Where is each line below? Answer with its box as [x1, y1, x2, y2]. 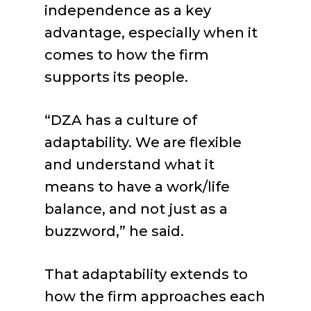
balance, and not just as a [44, 201, 228, 217]
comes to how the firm [44, 47, 209, 63]
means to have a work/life [44, 178, 230, 195]
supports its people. [44, 69, 188, 85]
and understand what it [44, 156, 215, 173]
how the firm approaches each [44, 288, 265, 305]
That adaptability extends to [44, 266, 248, 283]
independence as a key [44, 2, 211, 19]
